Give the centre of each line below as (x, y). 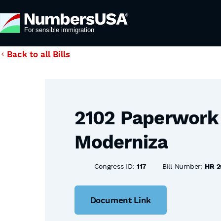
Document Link (121, 200)
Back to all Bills (38, 54)
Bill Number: (184, 166)
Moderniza (121, 142)
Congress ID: (115, 166)
